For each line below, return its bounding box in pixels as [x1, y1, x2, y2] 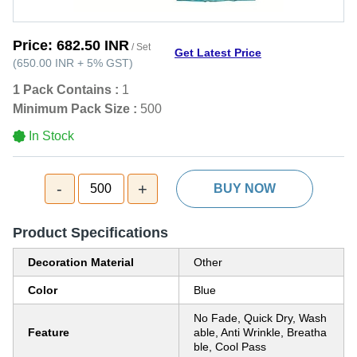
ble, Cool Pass [194, 340, 266, 353]
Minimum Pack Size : [13, 102, 137, 116]
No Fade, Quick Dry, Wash [194, 312, 327, 324]
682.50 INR [57, 37, 129, 53]
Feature [28, 326, 69, 339]
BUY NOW [213, 182, 276, 195]
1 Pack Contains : [13, 83, 119, 96]
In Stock [29, 129, 74, 143]
